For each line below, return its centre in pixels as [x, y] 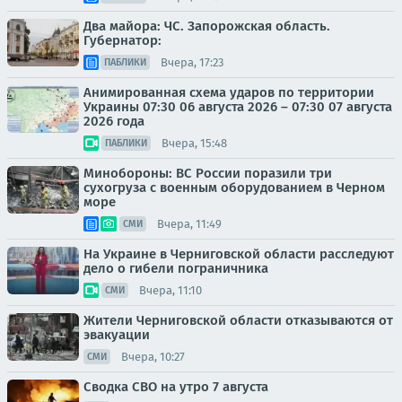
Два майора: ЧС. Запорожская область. [207, 26]
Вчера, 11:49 [189, 223]
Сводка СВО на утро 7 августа [176, 387]
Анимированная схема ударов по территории [229, 92]
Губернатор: [122, 40]
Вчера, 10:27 [153, 356]
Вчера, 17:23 [192, 62]
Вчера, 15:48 [194, 143]
